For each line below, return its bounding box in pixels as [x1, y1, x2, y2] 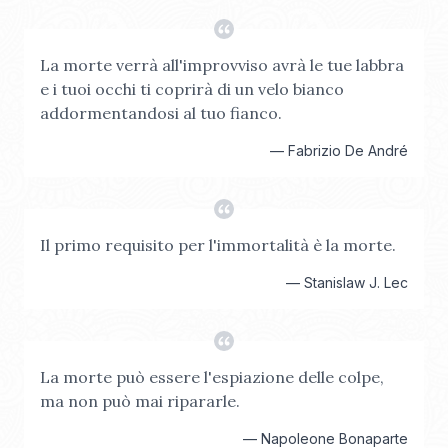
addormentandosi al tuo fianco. [40, 103, 282, 123]
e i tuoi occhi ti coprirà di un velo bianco [40, 79, 344, 99]
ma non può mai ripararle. [40, 391, 240, 411]
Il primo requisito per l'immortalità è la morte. [40, 235, 396, 255]
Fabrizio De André [288, 142, 408, 159]
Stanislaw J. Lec [304, 274, 408, 291]
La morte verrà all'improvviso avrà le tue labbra [40, 55, 404, 75]
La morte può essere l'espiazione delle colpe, [40, 367, 384, 387]
